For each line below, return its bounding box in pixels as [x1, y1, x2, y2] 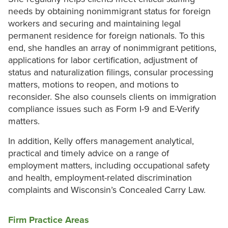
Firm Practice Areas [8, 214, 89, 226]
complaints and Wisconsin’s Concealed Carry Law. [8, 184, 206, 196]
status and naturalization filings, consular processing [8, 67, 213, 78]
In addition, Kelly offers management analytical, [8, 135, 194, 147]
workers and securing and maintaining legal [8, 18, 181, 30]
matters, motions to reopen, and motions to [8, 79, 179, 91]
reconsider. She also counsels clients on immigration [8, 91, 216, 103]
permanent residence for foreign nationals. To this [8, 30, 205, 42]
